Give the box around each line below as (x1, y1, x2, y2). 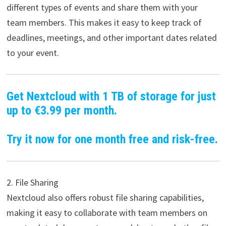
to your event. (6, 47, 59, 59)
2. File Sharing (6, 176, 59, 188)
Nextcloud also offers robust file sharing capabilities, (6, 191, 204, 203)
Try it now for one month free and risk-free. (6, 132, 218, 146)
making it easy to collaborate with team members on (6, 206, 207, 218)
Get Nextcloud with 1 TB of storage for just (6, 89, 216, 104)
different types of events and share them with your (6, 2, 198, 14)
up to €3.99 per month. (6, 103, 117, 118)
